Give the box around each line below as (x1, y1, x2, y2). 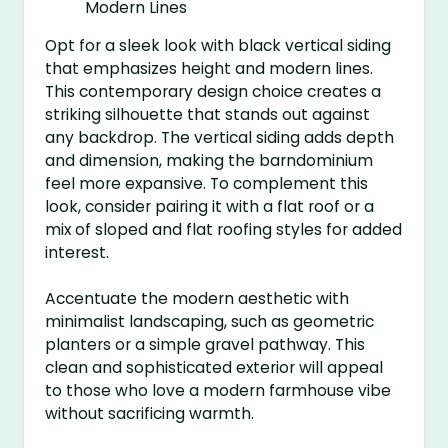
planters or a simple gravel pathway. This (45, 334, 366, 356)
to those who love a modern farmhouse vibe (45, 380, 392, 402)
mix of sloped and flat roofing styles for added (45, 219, 403, 241)
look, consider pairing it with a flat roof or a (45, 196, 375, 218)
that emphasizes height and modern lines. (45, 58, 374, 80)
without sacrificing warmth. (45, 403, 255, 425)
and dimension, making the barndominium (45, 150, 374, 172)
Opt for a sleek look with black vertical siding (45, 35, 392, 57)
